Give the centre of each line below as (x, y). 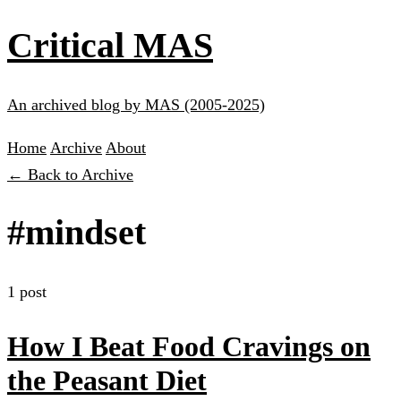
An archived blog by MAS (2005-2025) (136, 104)
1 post (27, 292)
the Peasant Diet (107, 380)
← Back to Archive (70, 174)
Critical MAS (110, 45)
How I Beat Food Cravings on (189, 346)
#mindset (77, 233)
